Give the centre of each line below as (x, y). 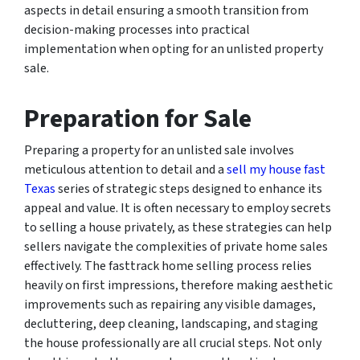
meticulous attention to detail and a (125, 169)
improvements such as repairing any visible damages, (170, 304)
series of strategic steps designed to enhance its (189, 188)
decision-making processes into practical (137, 29)
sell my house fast (276, 169)
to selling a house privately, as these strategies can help (178, 227)
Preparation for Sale (138, 119)
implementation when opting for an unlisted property (174, 49)
